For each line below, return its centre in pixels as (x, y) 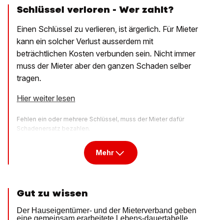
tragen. (29, 78)
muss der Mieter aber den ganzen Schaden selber (104, 66)
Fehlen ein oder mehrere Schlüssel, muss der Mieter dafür (100, 119)
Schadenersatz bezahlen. (54, 129)
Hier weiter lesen (46, 98)
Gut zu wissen (52, 193)
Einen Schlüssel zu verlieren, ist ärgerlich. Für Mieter (107, 29)
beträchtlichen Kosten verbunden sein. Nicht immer (106, 54)
